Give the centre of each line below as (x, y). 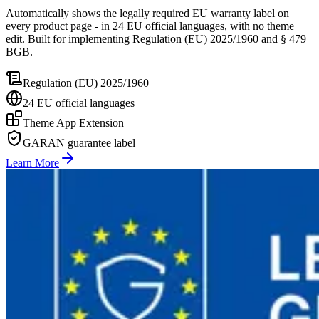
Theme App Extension (73, 123)
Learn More (32, 163)
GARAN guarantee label (79, 143)
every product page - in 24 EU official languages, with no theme (150, 26)
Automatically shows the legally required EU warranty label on (147, 14)
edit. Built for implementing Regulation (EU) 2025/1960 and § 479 (156, 39)
